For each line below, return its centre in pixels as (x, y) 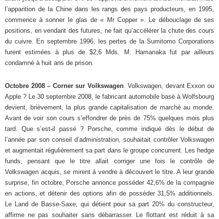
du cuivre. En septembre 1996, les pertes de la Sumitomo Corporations (109, 41)
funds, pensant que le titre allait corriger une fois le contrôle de (109, 161)
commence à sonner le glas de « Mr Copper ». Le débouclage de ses (109, 20)
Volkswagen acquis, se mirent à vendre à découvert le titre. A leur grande (109, 172)
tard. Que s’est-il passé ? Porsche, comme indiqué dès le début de (109, 129)
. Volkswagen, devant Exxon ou (169, 86)
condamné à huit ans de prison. (49, 63)
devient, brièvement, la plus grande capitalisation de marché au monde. (109, 107)
